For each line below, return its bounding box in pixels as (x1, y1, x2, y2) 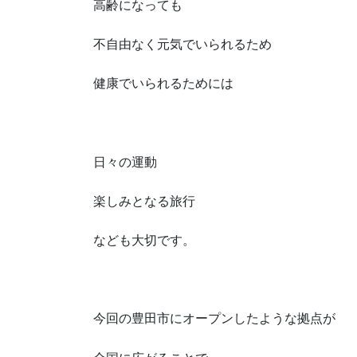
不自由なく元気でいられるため (93, 37, 272, 52)
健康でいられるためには (93, 76, 233, 91)
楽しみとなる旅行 (93, 194, 195, 208)
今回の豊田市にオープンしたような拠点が (93, 312, 335, 326)
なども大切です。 (93, 233, 195, 248)
